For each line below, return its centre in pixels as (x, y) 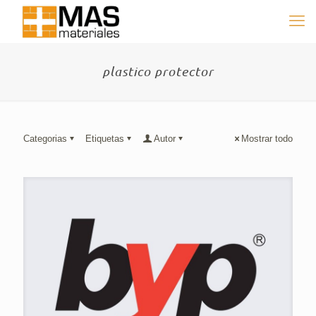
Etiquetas (105, 139)
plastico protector (158, 71)
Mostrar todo (267, 139)
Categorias (45, 139)
